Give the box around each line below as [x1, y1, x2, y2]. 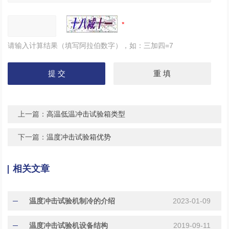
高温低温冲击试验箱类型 [47, 109, 126, 118]
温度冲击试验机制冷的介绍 [29, 196, 116, 205]
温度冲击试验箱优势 [47, 132, 111, 141]
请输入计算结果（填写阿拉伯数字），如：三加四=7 [8, 41, 174, 50]
